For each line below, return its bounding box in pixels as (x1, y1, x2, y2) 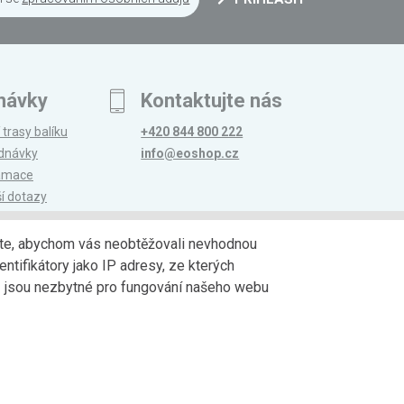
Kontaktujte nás (141, 89, 283, 113)
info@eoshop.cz (141, 146, 240, 161)
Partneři (265, 275, 316, 293)
